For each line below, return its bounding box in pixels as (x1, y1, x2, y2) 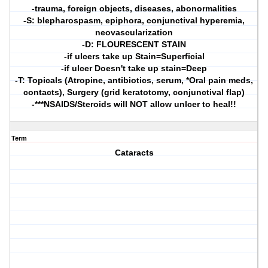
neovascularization (95, 28, 173, 38)
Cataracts (114, 148, 154, 158)
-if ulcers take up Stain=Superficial (63, 51, 205, 62)
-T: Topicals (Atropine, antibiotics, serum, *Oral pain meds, (15, 75, 254, 86)
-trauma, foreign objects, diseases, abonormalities (31, 4, 237, 14)
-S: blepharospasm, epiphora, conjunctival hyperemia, (23, 16, 245, 26)
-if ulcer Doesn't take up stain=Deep (61, 63, 208, 74)
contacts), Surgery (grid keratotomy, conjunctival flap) (23, 87, 245, 98)
